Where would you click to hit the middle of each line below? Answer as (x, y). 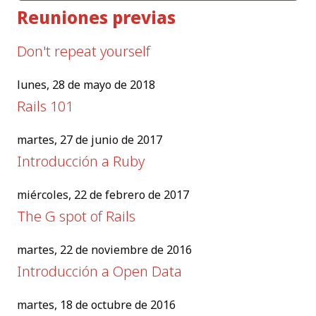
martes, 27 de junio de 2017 (90, 139)
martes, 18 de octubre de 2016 (96, 304)
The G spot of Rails (76, 216)
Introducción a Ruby (81, 161)
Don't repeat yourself (84, 51)
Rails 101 (45, 106)
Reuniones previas (96, 17)
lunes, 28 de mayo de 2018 (86, 84)
